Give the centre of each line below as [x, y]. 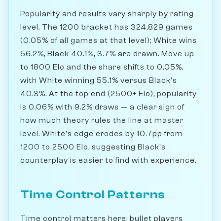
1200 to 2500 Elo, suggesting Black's [93, 147]
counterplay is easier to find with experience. [108, 161]
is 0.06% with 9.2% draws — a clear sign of [102, 107]
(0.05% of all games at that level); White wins [109, 41]
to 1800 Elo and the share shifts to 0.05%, [102, 67]
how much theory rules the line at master [102, 121]
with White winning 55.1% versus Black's [99, 81]
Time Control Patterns [93, 195]
